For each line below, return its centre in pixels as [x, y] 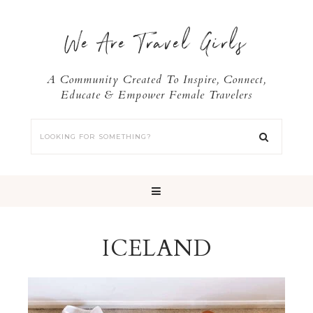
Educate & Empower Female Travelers [156, 95]
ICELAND [156, 249]
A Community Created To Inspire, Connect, [156, 80]
